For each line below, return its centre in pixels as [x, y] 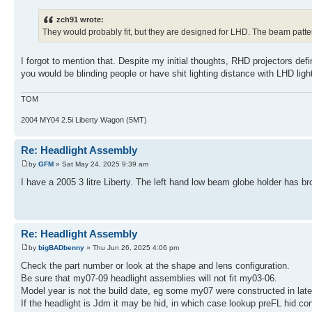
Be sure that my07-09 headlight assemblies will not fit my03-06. [149, 278]
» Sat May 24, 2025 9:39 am [101, 164]
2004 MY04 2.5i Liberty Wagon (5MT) [84, 120]
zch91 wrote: [80, 19]
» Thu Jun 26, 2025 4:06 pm [132, 247]
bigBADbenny [61, 247]
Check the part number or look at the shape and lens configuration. [155, 265]
